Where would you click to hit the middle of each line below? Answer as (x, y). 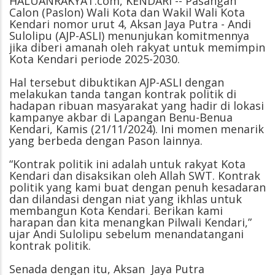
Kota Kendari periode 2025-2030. (95, 59)
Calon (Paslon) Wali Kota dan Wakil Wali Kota (127, 12)
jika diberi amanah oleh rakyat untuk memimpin (137, 47)
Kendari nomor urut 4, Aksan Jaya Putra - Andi (130, 24)
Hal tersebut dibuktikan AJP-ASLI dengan (117, 82)
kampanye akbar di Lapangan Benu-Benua (121, 117)
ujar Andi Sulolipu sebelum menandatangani (126, 234)
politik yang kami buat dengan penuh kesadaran (137, 187)
